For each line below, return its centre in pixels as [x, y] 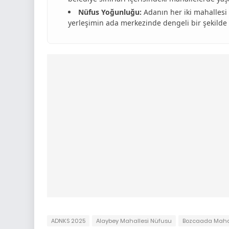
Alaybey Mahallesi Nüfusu [134, 221]
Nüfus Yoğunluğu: [110, 12]
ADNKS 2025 [68, 221]
